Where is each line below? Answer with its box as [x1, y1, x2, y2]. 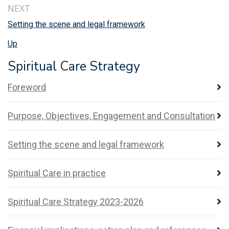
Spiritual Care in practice [8, 168, 106, 178]
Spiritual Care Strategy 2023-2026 [8, 196, 144, 207]
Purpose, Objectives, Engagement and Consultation [8, 110, 215, 121]
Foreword [8, 82, 46, 93]
